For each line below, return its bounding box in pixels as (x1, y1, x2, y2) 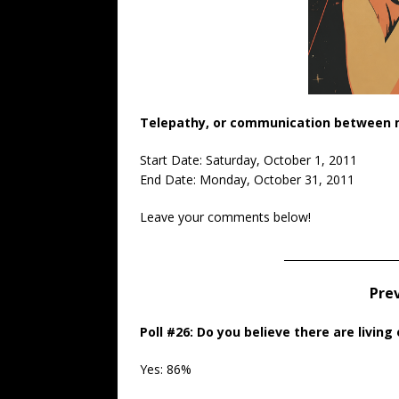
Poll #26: (140, 323, 193, 341)
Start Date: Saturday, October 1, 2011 (140, 151, 357, 169)
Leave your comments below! (140, 208, 311, 226)
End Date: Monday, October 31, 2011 (140, 171, 354, 189)
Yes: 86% (140, 361, 191, 379)
